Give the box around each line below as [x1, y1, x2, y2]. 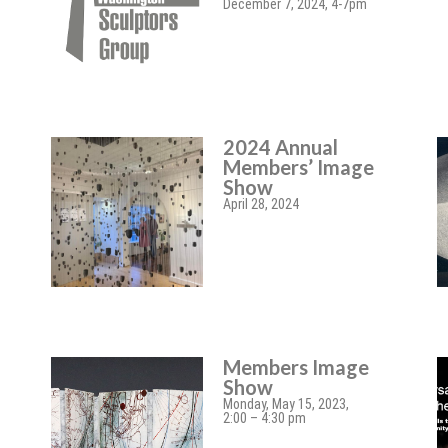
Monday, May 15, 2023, [223, 396, 350, 412]
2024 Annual [223, 135, 339, 159]
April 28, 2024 [223, 196, 300, 212]
